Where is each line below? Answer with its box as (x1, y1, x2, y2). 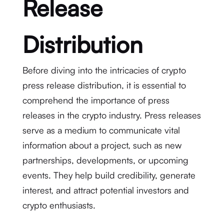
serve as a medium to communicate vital (22, 124, 180, 135)
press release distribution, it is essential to (22, 79, 186, 90)
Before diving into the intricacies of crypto (22, 64, 186, 75)
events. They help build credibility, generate (22, 169, 195, 180)
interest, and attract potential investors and (22, 184, 189, 195)
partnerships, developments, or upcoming (22, 154, 188, 165)
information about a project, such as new (22, 139, 181, 150)
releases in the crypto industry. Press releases (22, 109, 201, 120)
